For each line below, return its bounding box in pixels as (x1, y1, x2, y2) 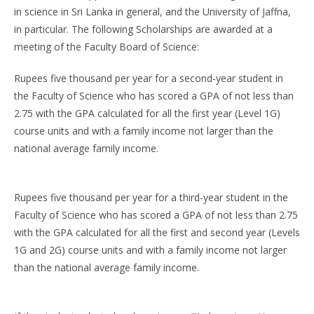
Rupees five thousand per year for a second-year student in (14, 71, 283, 85)
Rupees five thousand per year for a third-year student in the (14, 191, 288, 204)
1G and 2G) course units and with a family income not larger (14, 243, 287, 257)
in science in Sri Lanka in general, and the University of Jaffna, (14, 5, 291, 18)
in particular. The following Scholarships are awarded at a (14, 22, 273, 36)
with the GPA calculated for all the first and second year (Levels (14, 226, 300, 239)
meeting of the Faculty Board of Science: (14, 40, 199, 53)
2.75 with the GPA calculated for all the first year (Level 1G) (14, 107, 280, 120)
